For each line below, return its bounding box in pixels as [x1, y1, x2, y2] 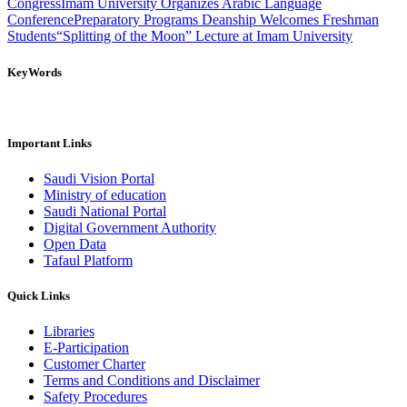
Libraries [44, 323, 94, 340]
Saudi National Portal [44, 203, 166, 220]
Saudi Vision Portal [44, 171, 154, 187]
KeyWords [7, 65, 62, 79]
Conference [7, 12, 74, 28]
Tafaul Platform [44, 253, 133, 269]
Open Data [44, 236, 106, 253]
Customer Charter [44, 356, 145, 372]
